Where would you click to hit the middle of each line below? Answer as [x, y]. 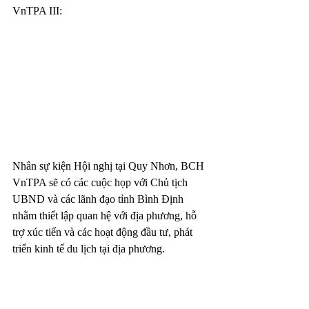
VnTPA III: [37, 10]
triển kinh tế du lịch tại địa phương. [89, 248]
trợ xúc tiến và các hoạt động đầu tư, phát [104, 232]
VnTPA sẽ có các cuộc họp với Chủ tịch [101, 182]
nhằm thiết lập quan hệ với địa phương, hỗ [106, 215]
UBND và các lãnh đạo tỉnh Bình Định [99, 199]
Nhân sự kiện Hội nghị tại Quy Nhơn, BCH [110, 166]
